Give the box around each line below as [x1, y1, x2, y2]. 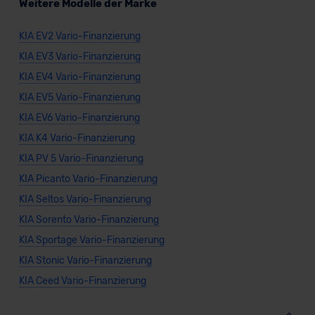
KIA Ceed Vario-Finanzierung [18, 275, 146, 288]
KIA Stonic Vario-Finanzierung [18, 255, 152, 267]
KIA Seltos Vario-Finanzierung [18, 193, 151, 206]
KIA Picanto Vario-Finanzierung [18, 173, 157, 186]
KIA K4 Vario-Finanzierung [18, 132, 135, 145]
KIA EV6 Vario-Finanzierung [18, 112, 140, 124]
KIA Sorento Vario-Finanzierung [18, 214, 159, 226]
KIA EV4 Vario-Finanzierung [18, 71, 141, 84]
